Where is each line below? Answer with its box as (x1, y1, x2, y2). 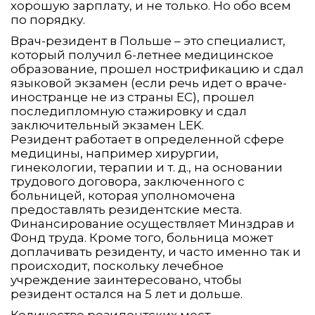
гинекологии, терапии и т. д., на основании (11, 160, 283, 175)
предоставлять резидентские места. (11, 202, 242, 217)
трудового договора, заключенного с (11, 174, 245, 189)
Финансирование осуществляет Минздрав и (11, 217, 295, 231)
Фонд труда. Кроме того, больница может (11, 231, 273, 245)
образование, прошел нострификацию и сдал (11, 62, 304, 77)
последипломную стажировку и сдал (11, 104, 247, 119)
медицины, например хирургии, (11, 146, 219, 161)
